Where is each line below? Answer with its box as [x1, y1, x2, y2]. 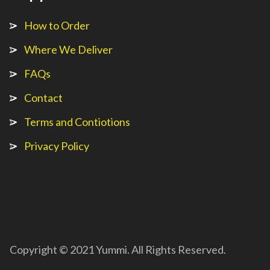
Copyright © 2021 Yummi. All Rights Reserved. [10, 243, 226, 256]
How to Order [24, 19, 90, 32]
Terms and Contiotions [24, 115, 130, 128]
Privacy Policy [24, 139, 89, 152]
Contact [24, 91, 63, 104]
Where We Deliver [24, 43, 113, 56]
